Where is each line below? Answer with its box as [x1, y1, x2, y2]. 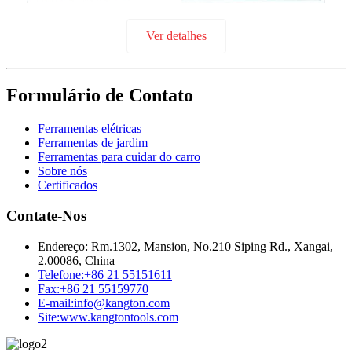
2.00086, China [38, 253, 115, 267]
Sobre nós [38, 164, 87, 178]
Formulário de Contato [6, 85, 193, 106]
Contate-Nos [6, 207, 86, 224]
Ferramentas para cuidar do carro [38, 150, 200, 164]
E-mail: [38, 295, 74, 310]
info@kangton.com [74, 295, 170, 310]
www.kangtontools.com [60, 310, 178, 324]
